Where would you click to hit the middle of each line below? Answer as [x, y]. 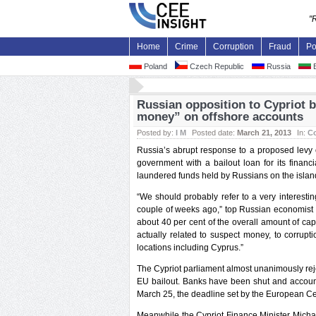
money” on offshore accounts [220, 117]
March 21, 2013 [264, 133]
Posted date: [214, 133]
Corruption [233, 47]
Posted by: [156, 133]
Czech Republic [216, 66]
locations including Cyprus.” [190, 248]
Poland [154, 66]
